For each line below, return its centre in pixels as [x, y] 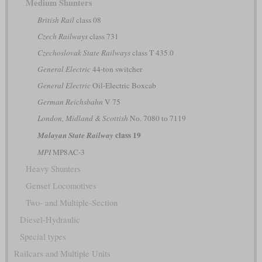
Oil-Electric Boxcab [123, 86]
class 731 [103, 37]
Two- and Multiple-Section [71, 203]
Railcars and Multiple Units [62, 254]
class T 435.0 [152, 53]
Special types [43, 237]
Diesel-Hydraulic [50, 220]
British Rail [56, 20]
